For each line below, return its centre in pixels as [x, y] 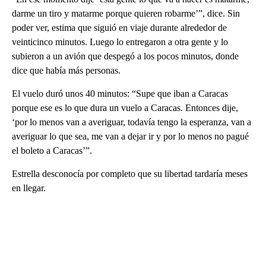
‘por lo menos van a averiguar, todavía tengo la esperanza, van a [132, 122]
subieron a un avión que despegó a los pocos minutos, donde [125, 56]
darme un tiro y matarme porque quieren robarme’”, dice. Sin [126, 13]
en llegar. [29, 188]
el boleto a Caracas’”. [52, 150]
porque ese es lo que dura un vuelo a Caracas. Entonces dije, [125, 107]
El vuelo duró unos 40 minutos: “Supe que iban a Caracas [120, 93]
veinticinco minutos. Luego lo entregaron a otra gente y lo [120, 42]
